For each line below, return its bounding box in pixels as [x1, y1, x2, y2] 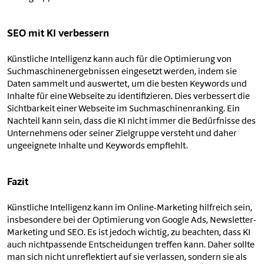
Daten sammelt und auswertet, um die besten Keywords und [7, 80, 247, 90]
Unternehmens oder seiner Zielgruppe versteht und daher [7, 130, 237, 139]
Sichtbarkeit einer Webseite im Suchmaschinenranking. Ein [7, 105, 240, 114]
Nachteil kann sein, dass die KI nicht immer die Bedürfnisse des [7, 117, 256, 127]
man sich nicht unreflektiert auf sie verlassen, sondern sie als [7, 253, 247, 263]
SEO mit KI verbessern [7, 29, 109, 39]
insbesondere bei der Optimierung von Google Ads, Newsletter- [7, 216, 256, 226]
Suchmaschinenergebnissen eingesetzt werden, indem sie [7, 68, 237, 77]
